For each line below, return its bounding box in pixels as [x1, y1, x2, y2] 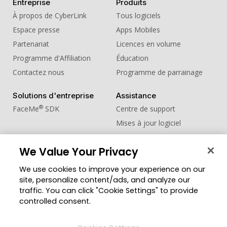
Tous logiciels [116, 11, 161, 21]
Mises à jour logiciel [116, 118, 181, 128]
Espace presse [13, 25, 60, 35]
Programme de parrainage [116, 67, 203, 78]
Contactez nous [13, 67, 64, 78]
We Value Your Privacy [19, 144, 139, 159]
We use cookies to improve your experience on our [19, 164, 206, 174]
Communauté [13, 156, 62, 166]
